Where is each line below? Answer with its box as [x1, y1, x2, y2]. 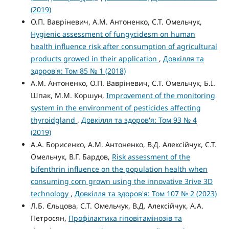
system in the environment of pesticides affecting [30, 103, 201, 113]
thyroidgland [30, 115, 77, 125]
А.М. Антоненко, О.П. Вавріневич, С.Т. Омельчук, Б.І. [30, 78, 215, 88]
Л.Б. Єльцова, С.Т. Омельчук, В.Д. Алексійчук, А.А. [30, 201, 203, 211]
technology [30, 189, 71, 199]
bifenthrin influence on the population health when [30, 164, 208, 174]
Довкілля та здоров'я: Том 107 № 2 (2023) [74, 189, 217, 199]
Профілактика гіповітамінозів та [68, 213, 182, 223]
